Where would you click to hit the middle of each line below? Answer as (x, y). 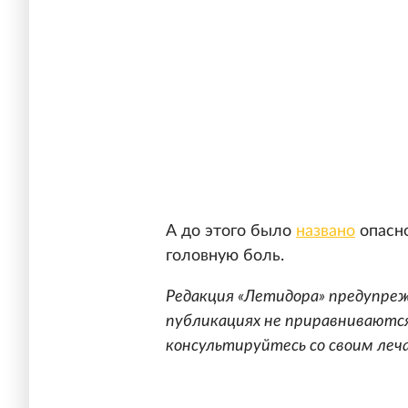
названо (326, 232)
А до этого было (231, 232)
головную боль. (225, 256)
